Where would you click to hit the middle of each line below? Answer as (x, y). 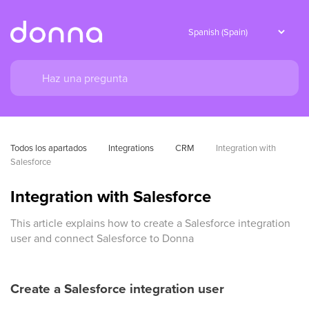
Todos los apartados (49, 148)
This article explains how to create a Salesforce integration (150, 223)
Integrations (131, 148)
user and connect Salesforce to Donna (102, 238)
